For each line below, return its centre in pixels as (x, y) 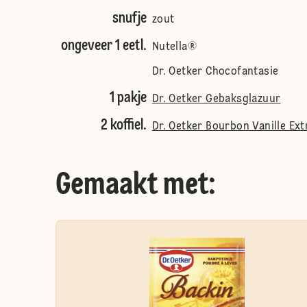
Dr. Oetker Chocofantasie (215, 72)
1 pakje (128, 98)
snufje (129, 19)
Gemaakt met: (135, 186)
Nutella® (174, 47)
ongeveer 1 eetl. (103, 46)
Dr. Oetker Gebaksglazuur (216, 99)
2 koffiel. (123, 125)
